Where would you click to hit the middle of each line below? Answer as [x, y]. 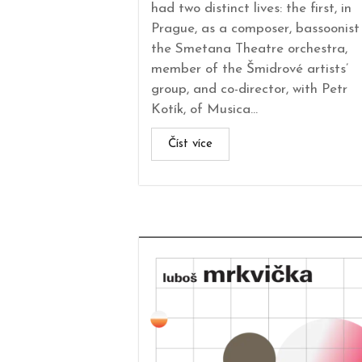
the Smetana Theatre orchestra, [249, 48]
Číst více [190, 144]
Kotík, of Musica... [204, 109]
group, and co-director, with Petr [249, 89]
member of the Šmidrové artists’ [250, 69]
